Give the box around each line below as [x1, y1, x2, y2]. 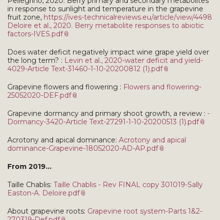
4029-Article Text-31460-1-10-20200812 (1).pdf [7, 64, 163, 73]
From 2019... [7, 162, 52, 171]
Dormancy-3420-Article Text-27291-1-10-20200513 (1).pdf [7, 117, 199, 126]
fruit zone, [7, 12, 44, 22]
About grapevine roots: [7, 206, 87, 216]
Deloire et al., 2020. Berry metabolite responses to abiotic [7, 21, 204, 30]
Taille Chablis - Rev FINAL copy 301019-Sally [54, 180, 203, 189]
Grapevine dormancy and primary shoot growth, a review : [7, 109, 207, 118]
